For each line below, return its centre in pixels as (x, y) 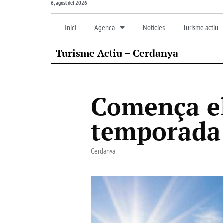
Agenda (105, 27)
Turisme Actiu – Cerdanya (117, 53)
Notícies (154, 27)
